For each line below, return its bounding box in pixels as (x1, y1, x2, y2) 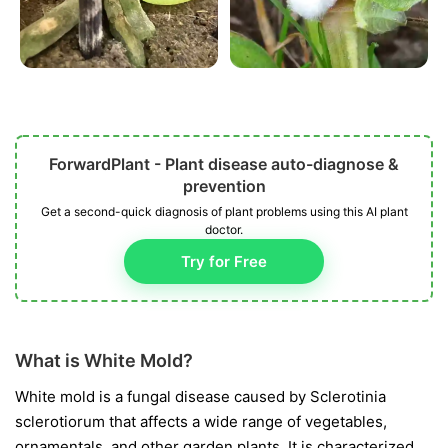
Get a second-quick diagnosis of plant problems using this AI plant (40, 203, 408, 219)
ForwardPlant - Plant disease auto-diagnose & (49, 153, 399, 174)
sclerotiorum (15, 411, 105, 431)
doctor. (205, 221, 243, 237)
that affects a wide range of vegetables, (105, 411, 387, 431)
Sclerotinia (310, 386, 386, 406)
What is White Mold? (15, 349, 193, 371)
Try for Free (181, 251, 267, 271)
